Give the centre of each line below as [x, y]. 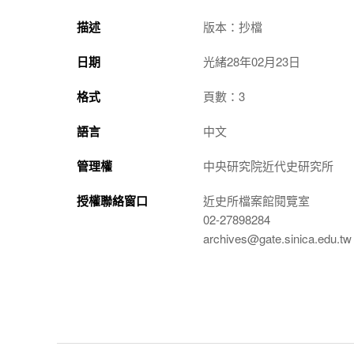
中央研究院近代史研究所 [268, 166]
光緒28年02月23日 [252, 61]
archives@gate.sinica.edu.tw [277, 238]
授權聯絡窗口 [112, 201]
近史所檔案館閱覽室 [256, 200]
